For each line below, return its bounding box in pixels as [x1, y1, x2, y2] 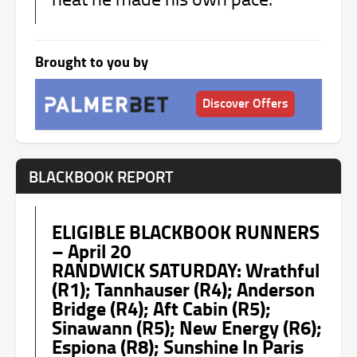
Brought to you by [35, 50, 148, 72]
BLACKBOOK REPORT [29, 164, 174, 187]
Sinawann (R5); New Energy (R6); [52, 312, 322, 341]
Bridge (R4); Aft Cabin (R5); [52, 293, 271, 322]
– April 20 [52, 236, 131, 265]
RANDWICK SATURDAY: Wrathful [52, 255, 320, 284]
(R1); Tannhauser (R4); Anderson [52, 274, 315, 303]
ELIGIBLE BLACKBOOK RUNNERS [52, 217, 320, 245]
